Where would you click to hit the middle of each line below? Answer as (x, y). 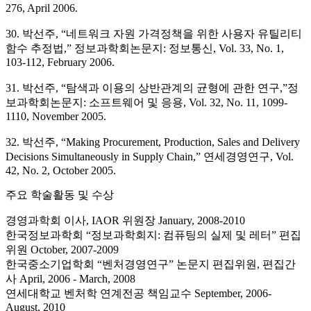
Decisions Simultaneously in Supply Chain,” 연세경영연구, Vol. (150, 157)
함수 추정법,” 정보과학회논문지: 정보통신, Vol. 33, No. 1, (145, 49)
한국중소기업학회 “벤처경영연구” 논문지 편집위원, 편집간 (151, 264)
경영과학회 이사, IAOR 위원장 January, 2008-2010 (125, 221)
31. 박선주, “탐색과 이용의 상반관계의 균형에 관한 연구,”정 (152, 88)
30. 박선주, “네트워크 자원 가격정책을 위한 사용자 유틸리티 (154, 34)
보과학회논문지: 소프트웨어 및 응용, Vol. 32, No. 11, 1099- (146, 103)
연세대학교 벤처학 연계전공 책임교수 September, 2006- (138, 294)
